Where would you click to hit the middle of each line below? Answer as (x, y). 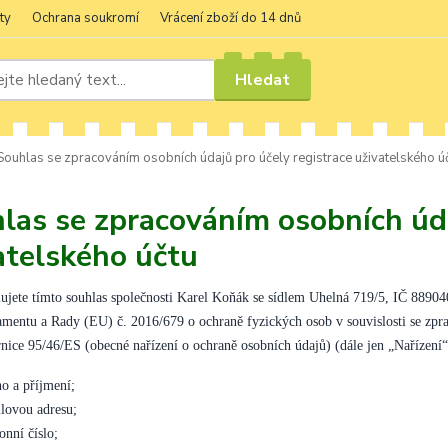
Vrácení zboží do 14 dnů (230, 18)
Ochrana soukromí (85, 18)
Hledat (263, 79)
